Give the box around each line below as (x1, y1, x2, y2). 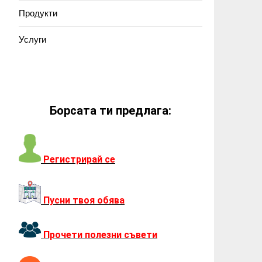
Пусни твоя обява (43, 195, 125, 206)
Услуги (19, 33, 46, 46)
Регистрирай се (43, 154, 115, 166)
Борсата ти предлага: (50, 103, 171, 118)
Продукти (19, 7, 57, 19)
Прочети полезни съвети (43, 229, 157, 241)
